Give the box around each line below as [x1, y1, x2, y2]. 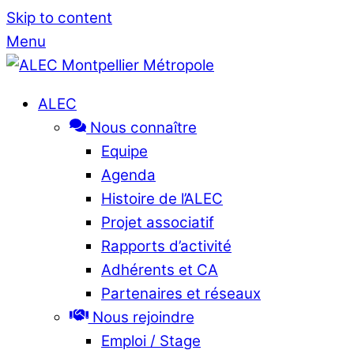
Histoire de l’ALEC [101, 189, 223, 208]
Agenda [101, 165, 156, 184]
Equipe [101, 141, 148, 160]
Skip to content [6, 9, 112, 27]
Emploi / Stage [101, 331, 201, 350]
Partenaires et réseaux [101, 284, 261, 303]
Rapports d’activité [101, 236, 232, 255]
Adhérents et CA [101, 260, 218, 279]
